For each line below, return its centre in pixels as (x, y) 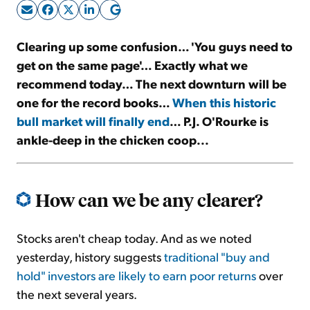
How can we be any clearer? (149, 200)
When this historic (224, 102)
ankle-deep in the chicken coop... (113, 140)
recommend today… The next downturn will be (152, 84)
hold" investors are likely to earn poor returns (136, 275)
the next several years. (77, 294)
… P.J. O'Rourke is (219, 121)
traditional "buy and (217, 257)
